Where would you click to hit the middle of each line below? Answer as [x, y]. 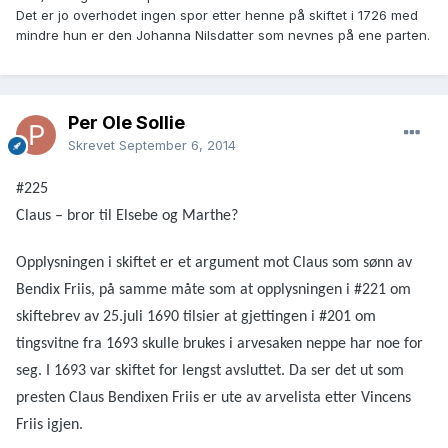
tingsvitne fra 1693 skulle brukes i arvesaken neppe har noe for [219, 344]
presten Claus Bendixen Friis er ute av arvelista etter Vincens [213, 398]
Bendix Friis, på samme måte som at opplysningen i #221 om [213, 290]
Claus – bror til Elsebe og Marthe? [127, 216]
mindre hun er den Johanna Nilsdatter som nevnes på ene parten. [223, 35]
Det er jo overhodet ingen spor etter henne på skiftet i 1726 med [217, 15]
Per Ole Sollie [126, 123]
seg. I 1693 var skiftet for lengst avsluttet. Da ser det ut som [210, 371]
